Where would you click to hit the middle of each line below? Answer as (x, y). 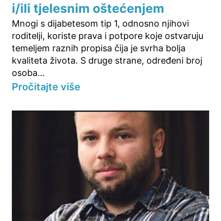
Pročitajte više (46, 87)
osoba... (28, 73)
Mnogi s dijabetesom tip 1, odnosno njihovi (100, 23)
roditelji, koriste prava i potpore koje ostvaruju (108, 36)
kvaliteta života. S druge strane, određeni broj (107, 60)
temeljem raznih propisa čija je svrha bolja (99, 48)
